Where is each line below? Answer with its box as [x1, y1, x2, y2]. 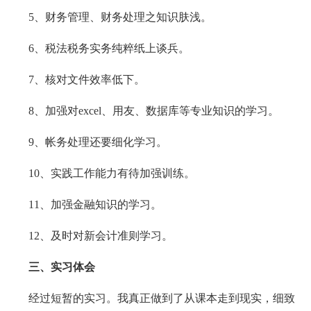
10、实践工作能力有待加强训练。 [28, 167, 195, 179]
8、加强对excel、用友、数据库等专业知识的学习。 [28, 105, 279, 117]
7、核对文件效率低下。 [28, 74, 145, 85]
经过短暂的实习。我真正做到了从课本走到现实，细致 [28, 292, 295, 304]
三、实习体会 [28, 261, 95, 273]
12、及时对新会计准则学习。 [28, 230, 173, 242]
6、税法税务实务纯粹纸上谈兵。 [28, 42, 190, 54]
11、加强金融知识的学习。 [28, 199, 162, 210]
